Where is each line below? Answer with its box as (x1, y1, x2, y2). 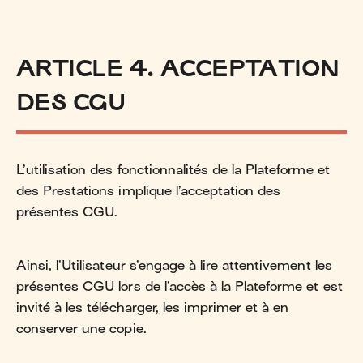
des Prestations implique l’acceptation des (16, 183, 281, 199)
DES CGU (16, 88, 126, 115)
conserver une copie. (16, 321, 147, 336)
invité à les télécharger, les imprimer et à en (16, 300, 289, 315)
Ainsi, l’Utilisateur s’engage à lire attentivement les (16, 258, 332, 273)
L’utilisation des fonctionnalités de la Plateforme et (16, 162, 330, 177)
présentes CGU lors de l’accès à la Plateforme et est (16, 279, 343, 294)
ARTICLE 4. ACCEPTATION (16, 53, 340, 81)
